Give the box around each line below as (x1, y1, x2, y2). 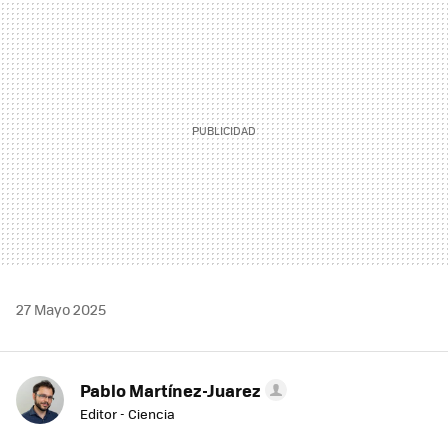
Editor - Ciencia (80, 404, 175, 424)
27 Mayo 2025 (16, 299, 106, 320)
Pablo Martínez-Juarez (80, 378, 261, 403)
